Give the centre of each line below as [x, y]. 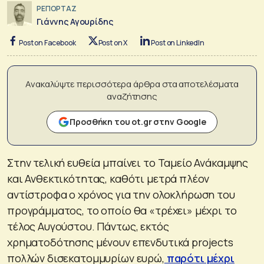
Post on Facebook [47, 42]
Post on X [113, 42]
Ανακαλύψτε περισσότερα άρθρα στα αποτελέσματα [132, 84]
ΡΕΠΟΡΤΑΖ [57, 9]
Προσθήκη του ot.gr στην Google [138, 121]
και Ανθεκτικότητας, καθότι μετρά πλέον [108, 178]
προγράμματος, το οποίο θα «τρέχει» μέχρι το [122, 210]
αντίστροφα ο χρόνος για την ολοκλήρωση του [121, 194]
